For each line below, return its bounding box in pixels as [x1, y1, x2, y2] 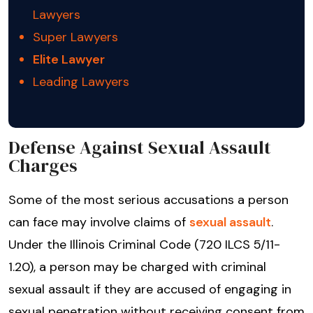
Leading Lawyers [33, 73, 129, 91]
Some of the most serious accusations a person [8, 191, 289, 209]
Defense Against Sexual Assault [8, 135, 271, 161]
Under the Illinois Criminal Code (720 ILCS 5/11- [8, 236, 280, 254]
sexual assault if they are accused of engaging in [8, 281, 291, 298]
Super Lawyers [33, 29, 118, 46]
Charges [8, 153, 78, 179]
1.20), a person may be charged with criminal [8, 259, 266, 276]
